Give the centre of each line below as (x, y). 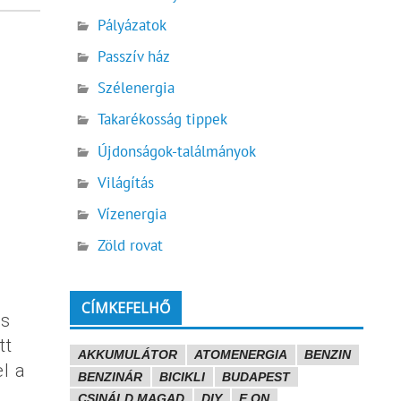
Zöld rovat (131, 245)
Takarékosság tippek (163, 119)
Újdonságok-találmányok (177, 151)
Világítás (126, 182)
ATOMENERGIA (241, 355)
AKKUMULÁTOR (127, 355)
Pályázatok (132, 26)
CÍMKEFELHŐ (126, 308)
